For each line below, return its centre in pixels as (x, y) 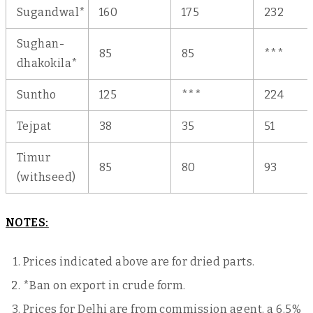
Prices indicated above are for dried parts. (139, 262)
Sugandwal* (51, 12)
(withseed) (46, 177)
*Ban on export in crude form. (104, 285)
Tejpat (34, 126)
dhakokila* (48, 63)
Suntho (37, 95)
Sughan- (41, 44)
